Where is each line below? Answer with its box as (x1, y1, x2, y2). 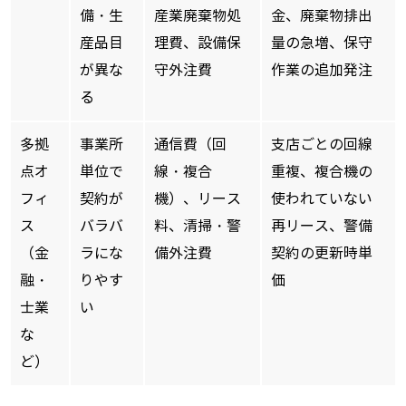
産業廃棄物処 (154, 7, 241, 25)
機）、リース (154, 190, 241, 208)
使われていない (271, 190, 372, 208)
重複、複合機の (271, 163, 372, 181)
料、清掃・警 (154, 217, 241, 236)
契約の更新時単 (271, 245, 372, 263)
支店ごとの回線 (271, 136, 372, 154)
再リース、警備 (271, 217, 372, 236)
